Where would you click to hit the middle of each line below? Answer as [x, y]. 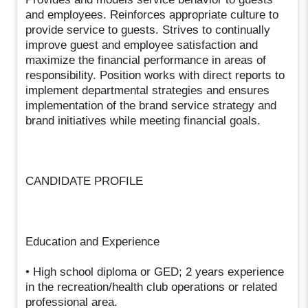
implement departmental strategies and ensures [148, 90]
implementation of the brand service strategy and [151, 105]
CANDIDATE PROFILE [85, 181]
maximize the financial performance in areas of [146, 60]
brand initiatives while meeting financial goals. [143, 120]
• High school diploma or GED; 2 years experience [155, 272]
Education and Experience [93, 241]
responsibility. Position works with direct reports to [155, 75]
